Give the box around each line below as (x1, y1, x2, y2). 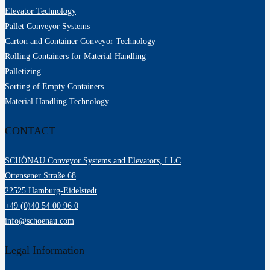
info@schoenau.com (5, 216, 74, 225)
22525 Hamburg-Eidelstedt (5, 186, 97, 195)
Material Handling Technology (5, 96, 109, 106)
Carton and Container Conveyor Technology (5, 36, 155, 46)
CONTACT (5, 124, 55, 137)
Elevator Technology (5, 6, 76, 16)
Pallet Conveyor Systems (5, 21, 90, 31)
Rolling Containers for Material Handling (5, 51, 146, 61)
